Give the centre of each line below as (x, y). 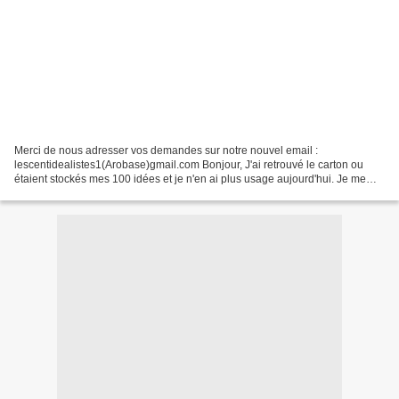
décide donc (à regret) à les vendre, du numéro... (132, 193)
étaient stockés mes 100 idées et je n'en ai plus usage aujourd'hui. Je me (190, 179)
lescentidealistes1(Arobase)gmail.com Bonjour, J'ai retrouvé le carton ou (189, 164)
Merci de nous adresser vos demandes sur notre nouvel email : (166, 150)
